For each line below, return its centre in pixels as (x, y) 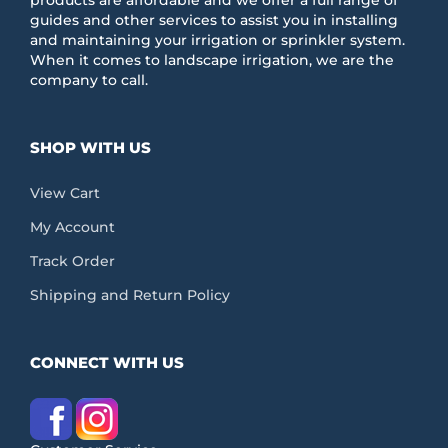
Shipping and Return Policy (130, 294)
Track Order (72, 260)
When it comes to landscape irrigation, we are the (212, 59)
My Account (72, 226)
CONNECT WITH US (107, 362)
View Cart (65, 192)
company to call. (89, 79)
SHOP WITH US (90, 147)
